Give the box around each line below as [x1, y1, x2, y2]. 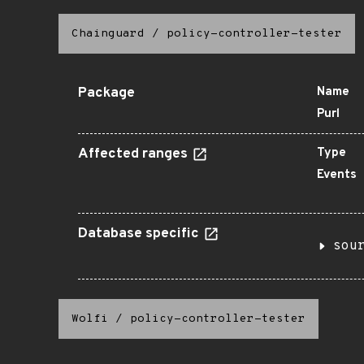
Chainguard [71, 27, 145, 41]
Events [317, 167, 357, 183]
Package [78, 84, 135, 102]
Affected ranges [78, 145, 191, 163]
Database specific [78, 225, 202, 243]
